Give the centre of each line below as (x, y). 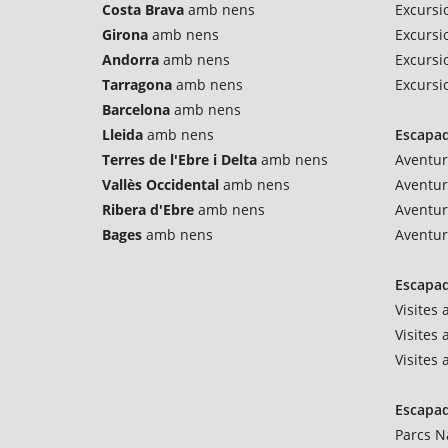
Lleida (122, 134)
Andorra (130, 59)
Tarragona (137, 84)
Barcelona (136, 109)
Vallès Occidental (160, 184)
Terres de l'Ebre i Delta (179, 159)
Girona (125, 34)
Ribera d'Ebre (148, 209)
